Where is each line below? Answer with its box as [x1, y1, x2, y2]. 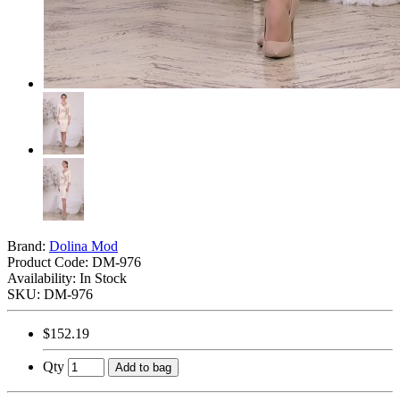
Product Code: [7, 254, 92, 270]
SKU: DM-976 [7, 286, 93, 302]
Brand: [7, 237, 49, 254]
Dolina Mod [49, 237, 118, 254]
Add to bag [115, 360, 171, 374]
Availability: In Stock [7, 270, 127, 286]
